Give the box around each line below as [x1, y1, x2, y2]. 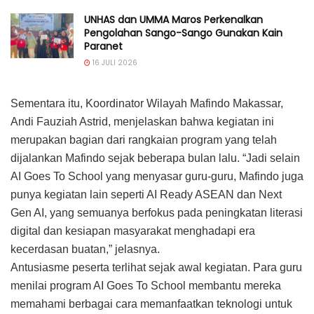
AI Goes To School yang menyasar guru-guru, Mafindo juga [11, 170, 303, 183]
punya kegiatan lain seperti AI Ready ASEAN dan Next [11, 189, 282, 201]
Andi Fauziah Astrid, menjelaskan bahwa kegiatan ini [11, 116, 274, 128]
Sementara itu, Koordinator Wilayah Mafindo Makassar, [11, 97, 283, 110]
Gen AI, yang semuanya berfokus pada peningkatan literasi [11, 207, 303, 219]
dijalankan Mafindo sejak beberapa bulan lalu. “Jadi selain [11, 152, 300, 165]
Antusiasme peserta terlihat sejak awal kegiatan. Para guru [11, 261, 302, 274]
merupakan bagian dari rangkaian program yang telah [11, 134, 277, 146]
